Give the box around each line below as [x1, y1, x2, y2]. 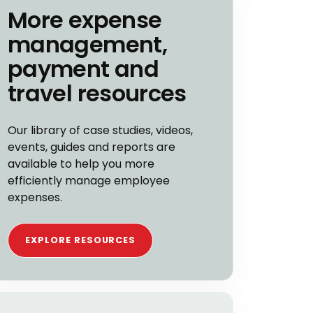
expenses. [8, 189, 62, 205]
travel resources [8, 78, 187, 109]
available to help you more [8, 156, 154, 172]
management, [8, 29, 167, 60]
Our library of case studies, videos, [8, 122, 193, 138]
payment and [8, 53, 159, 85]
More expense [8, 4, 162, 36]
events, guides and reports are [8, 139, 175, 155]
